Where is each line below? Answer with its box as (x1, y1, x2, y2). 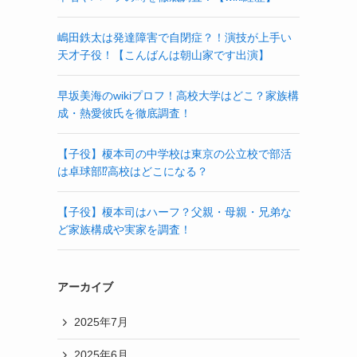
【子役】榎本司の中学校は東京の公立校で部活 (57, 147, 292, 160)
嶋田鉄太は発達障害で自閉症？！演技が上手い (57, 30, 292, 44)
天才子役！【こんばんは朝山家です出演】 (57, 48, 269, 61)
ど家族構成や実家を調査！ (57, 222, 191, 236)
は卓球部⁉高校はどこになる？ (57, 164, 208, 178)
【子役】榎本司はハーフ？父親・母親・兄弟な (57, 205, 292, 218)
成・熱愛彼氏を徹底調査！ (57, 106, 191, 120)
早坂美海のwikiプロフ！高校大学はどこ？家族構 (57, 88, 299, 102)
